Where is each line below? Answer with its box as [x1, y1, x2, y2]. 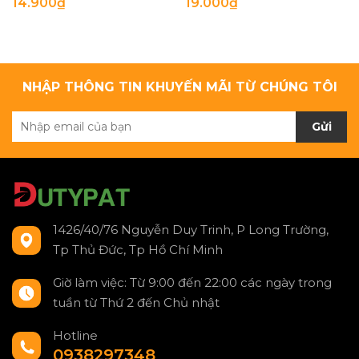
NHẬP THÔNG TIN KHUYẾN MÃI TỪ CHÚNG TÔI [22, 79, 337, 95]
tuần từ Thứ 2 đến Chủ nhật [53, 295, 220, 311]
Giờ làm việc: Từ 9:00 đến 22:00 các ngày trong [53, 275, 332, 291]
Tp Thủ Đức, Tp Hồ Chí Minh [53, 242, 223, 258]
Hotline [53, 328, 98, 344]
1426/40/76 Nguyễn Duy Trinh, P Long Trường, [53, 222, 329, 238]
